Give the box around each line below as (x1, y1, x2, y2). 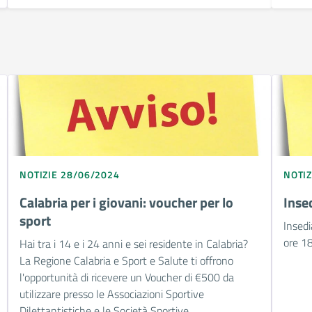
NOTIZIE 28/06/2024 (19, 166, 120, 182)
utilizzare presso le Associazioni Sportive (19, 285, 204, 302)
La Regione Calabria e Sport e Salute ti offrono (19, 251, 233, 269)
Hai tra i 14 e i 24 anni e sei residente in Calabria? (19, 235, 248, 252)
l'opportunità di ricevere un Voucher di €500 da (19, 268, 234, 286)
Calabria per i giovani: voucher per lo (19, 191, 233, 213)
